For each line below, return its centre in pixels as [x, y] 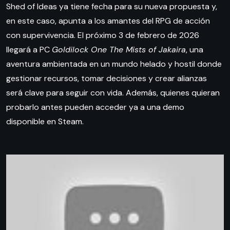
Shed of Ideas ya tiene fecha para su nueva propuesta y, [112, 7]
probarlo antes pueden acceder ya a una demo [95, 107]
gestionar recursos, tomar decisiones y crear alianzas [107, 79]
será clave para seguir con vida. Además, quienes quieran [113, 93]
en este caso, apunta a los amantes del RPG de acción [108, 21]
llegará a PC [29, 50]
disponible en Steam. [45, 122]
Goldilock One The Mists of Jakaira [119, 50]
